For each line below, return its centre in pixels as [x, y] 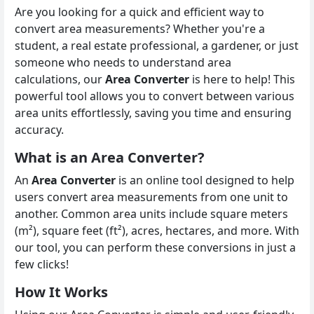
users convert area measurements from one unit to [151, 197]
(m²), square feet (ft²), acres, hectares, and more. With [157, 230]
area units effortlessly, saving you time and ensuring [153, 112]
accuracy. [39, 129]
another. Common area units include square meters [151, 213]
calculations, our [60, 79]
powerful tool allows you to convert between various [155, 96]
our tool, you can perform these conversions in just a [155, 247]
